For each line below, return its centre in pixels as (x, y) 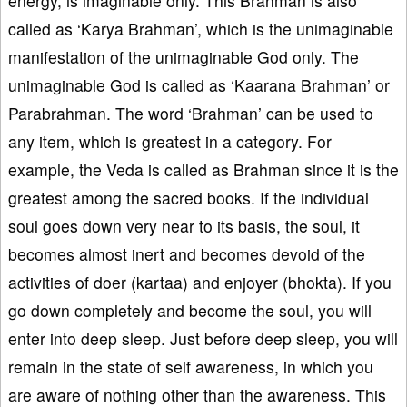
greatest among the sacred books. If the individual (189, 197)
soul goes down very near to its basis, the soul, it (184, 225)
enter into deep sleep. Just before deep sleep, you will (203, 338)
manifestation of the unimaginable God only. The (184, 56)
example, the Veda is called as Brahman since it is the (203, 169)
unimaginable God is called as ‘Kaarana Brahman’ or (199, 84)
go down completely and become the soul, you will (190, 310)
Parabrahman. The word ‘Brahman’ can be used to (191, 113)
